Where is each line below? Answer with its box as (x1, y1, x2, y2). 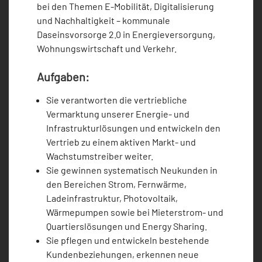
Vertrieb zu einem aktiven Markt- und (46, 136, 196, 148)
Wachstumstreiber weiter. (46, 150, 153, 162)
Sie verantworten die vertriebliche (46, 94, 187, 106)
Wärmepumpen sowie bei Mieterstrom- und (46, 206, 223, 218)
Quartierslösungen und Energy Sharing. (46, 220, 207, 232)
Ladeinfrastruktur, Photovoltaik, (46, 192, 178, 204)
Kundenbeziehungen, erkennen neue (46, 249, 199, 260)
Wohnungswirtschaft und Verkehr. (37, 43, 177, 54)
